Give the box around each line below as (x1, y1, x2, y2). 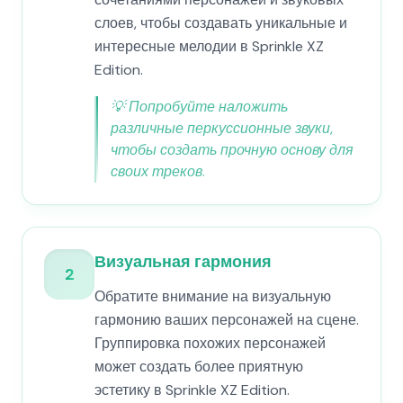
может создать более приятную (94, 357, 303, 376)
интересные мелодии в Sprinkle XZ (94, 37, 324, 56)
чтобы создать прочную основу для (111, 140, 354, 159)
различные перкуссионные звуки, (111, 119, 333, 138)
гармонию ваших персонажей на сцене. (94, 310, 359, 329)
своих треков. (111, 162, 205, 181)
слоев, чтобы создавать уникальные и (94, 13, 347, 32)
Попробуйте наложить (129, 97, 288, 116)
